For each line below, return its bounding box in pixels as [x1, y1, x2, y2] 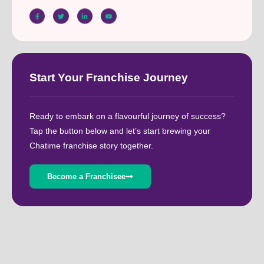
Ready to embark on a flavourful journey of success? [29, 111, 226, 121]
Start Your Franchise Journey [29, 71, 188, 84]
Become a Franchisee [47, 172, 126, 181]
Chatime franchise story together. [29, 140, 153, 150]
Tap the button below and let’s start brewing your [29, 126, 210, 136]
